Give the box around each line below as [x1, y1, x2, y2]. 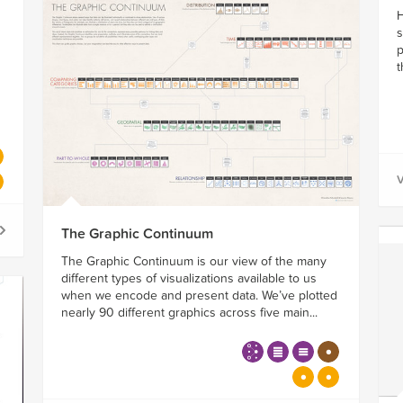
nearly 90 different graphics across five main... [60, 305, 318, 321]
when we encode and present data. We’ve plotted [60, 288, 337, 304]
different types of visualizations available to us [60, 271, 317, 287]
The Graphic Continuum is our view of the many [60, 254, 327, 270]
